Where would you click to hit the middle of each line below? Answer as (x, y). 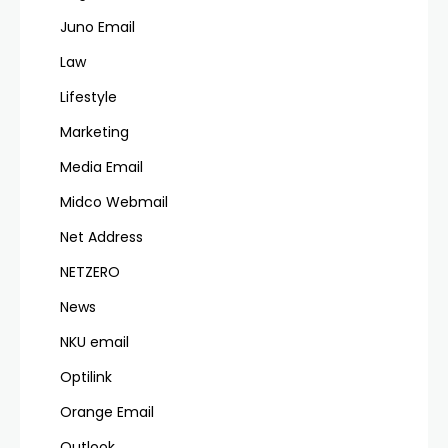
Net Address (101, 237)
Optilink (86, 377)
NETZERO (90, 272)
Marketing (94, 132)
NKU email (94, 342)
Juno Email (97, 27)
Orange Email (107, 412)
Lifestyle (88, 97)
